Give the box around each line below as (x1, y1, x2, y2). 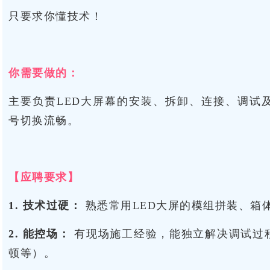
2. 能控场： (8, 228, 71, 240)
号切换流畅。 (8, 115, 79, 127)
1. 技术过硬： (8, 199, 81, 212)
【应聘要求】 (8, 171, 79, 183)
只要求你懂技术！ (8, 10, 102, 22)
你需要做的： (8, 67, 79, 79)
